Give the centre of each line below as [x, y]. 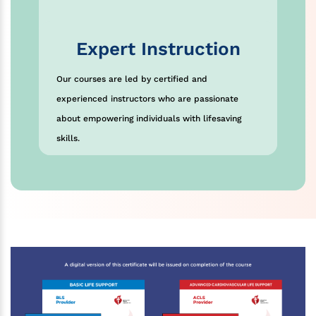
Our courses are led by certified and [132, 79]
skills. [68, 139]
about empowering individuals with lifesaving [149, 119]
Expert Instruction [158, 49]
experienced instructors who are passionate [147, 99]
